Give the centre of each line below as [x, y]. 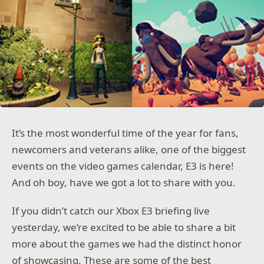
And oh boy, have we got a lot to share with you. [124, 182]
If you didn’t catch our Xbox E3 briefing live [111, 210]
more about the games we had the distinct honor [127, 243]
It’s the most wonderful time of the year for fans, [126, 133]
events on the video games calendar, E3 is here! [123, 166]
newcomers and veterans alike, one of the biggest [129, 149]
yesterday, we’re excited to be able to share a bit [124, 227]
